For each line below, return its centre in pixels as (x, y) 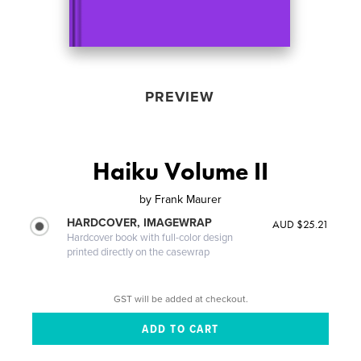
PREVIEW (179, 96)
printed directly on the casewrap (139, 252)
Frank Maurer (188, 199)
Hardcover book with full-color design (150, 237)
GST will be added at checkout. (180, 299)
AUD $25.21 (300, 224)
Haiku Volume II (180, 171)
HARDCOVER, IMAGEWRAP (140, 222)
